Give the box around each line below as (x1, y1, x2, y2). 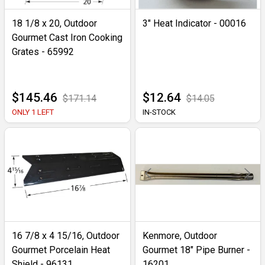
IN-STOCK (142, 107, 176, 117)
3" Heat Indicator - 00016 (142, 17, 246, 29)
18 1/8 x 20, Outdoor (12, 17, 97, 29)
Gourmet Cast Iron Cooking (12, 31, 122, 43)
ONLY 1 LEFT (12, 107, 54, 117)
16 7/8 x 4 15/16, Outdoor (12, 230, 119, 242)
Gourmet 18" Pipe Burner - (142, 244, 250, 256)
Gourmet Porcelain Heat (12, 244, 110, 256)
